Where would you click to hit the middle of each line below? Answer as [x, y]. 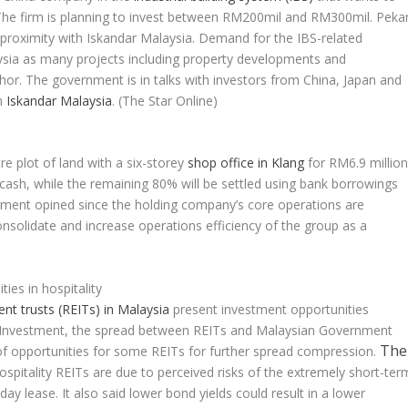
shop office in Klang [246, 163]
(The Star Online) [168, 100]
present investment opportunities [270, 309]
